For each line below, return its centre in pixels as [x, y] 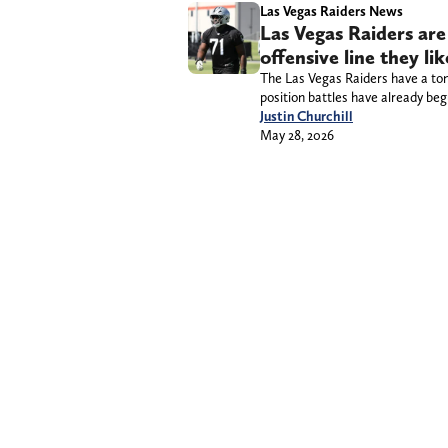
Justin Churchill [306, 116]
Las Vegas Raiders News [331, 11]
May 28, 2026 [297, 135]
